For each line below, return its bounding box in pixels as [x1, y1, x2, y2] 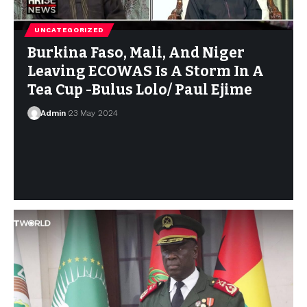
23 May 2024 [68, 108, 118, 118]
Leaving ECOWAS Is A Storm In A [27, 62, 264, 80]
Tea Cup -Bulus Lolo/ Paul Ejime [27, 80, 252, 99]
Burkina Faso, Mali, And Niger [27, 43, 245, 62]
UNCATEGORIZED [34, 25, 105, 34]
